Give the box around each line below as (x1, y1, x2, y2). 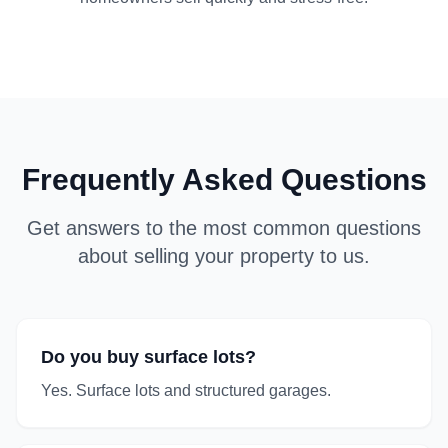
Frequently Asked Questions (21, 163, 427, 196)
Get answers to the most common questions (27, 217, 421, 239)
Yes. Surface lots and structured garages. (41, 382, 331, 399)
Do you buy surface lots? (41, 347, 256, 367)
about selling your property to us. (78, 245, 370, 267)
